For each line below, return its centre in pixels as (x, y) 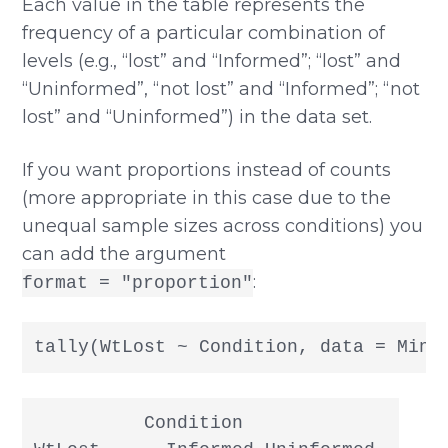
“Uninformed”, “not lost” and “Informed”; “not (221, 88)
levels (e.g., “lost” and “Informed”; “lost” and (212, 60)
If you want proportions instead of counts (207, 169)
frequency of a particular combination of (204, 32)
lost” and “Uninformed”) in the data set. (197, 116)
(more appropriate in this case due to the (207, 197)
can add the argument (124, 253)
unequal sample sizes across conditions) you (223, 225)
